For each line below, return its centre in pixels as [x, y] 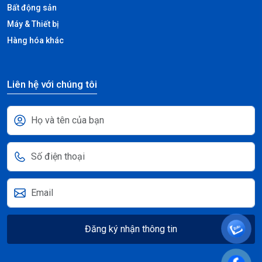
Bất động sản [32, 7]
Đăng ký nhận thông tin [131, 229]
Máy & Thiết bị [33, 24]
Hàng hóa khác [35, 40]
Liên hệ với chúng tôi [52, 84]
